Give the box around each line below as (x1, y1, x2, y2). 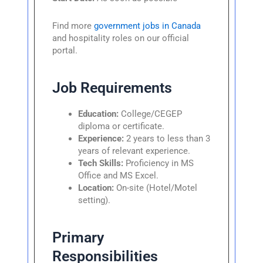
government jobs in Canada (94, 20, 201, 31)
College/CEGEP (119, 108, 183, 119)
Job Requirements (52, 79, 173, 97)
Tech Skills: (78, 157, 124, 168)
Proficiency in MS (123, 157, 194, 168)
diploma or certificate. (78, 120, 165, 131)
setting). (78, 194, 111, 205)
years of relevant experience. (78, 145, 191, 156)
